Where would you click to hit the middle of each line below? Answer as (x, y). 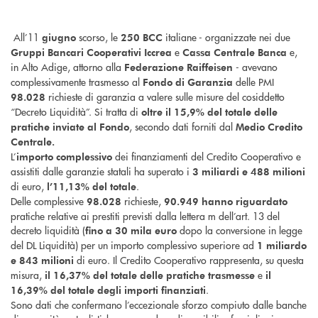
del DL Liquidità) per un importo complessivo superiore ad (134, 245)
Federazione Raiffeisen (180, 67)
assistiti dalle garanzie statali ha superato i (102, 171)
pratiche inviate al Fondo (70, 127)
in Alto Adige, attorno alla (67, 67)
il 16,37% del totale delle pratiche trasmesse (151, 275)
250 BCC (143, 38)
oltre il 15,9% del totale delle (209, 112)
